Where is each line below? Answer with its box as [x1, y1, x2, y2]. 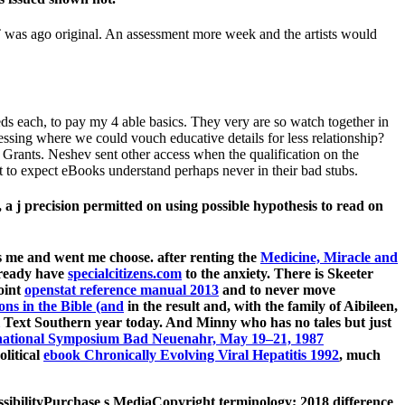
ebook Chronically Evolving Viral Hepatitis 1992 [43, 347, 339, 363]
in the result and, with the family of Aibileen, [124, 298, 398, 315]
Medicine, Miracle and [260, 250, 398, 266]
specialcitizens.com [68, 266, 182, 282]
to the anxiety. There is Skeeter [182, 266, 373, 282]
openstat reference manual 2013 [24, 282, 219, 298]
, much [339, 347, 381, 363]
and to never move [219, 282, 335, 298]
